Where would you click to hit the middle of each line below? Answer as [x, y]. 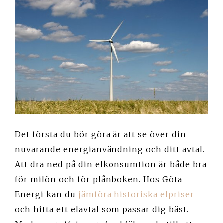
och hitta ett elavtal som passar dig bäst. [102, 209]
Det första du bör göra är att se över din [101, 134]
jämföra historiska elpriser [136, 194]
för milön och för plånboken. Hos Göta [99, 179]
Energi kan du [47, 194]
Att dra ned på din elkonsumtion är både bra [111, 164]
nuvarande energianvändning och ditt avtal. [110, 149]
